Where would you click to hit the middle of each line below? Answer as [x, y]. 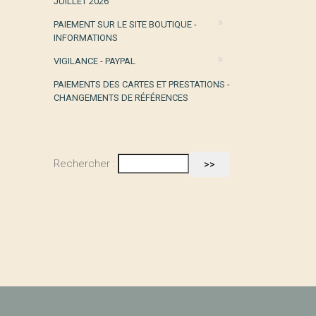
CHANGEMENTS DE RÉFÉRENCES [121, 98]
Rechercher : [84, 163]
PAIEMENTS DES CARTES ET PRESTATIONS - [142, 84]
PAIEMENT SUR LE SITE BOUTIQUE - [125, 24]
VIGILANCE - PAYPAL [95, 61]
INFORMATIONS [86, 38]
